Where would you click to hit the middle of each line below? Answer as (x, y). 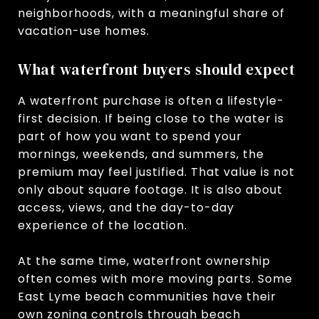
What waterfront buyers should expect (156, 69)
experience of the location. (103, 225)
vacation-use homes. (84, 31)
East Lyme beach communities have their (147, 296)
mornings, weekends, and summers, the (141, 154)
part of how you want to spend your (130, 136)
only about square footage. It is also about (150, 189)
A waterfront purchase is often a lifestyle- (151, 100)
